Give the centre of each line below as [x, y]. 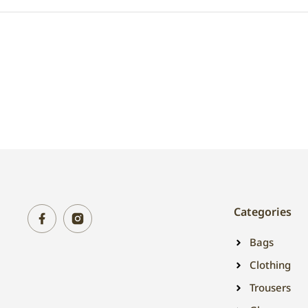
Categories [263, 212]
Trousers [270, 287]
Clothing [270, 265]
